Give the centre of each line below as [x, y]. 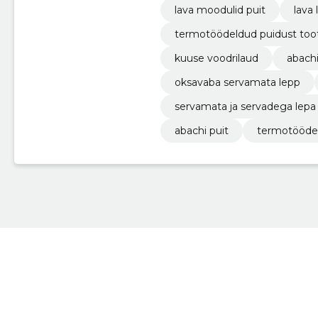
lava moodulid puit [220, 10]
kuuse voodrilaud [216, 58]
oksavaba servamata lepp [237, 82]
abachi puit [201, 130]
